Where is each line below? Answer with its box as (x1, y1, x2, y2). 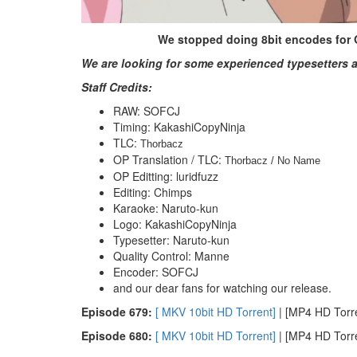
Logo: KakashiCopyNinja (113, 216, 237, 232)
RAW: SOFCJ (113, 103, 180, 119)
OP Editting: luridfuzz (113, 168, 218, 184)
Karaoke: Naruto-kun (113, 200, 218, 216)
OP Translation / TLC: (113, 151, 225, 167)
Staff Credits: (81, 79, 152, 95)
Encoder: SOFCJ (113, 264, 198, 280)
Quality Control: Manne (113, 248, 229, 264)
